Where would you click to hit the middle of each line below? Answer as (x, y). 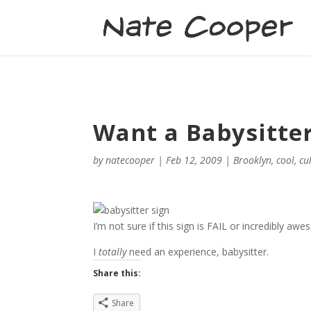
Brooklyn (253, 160)
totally (113, 252)
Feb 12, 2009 (194, 160)
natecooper (131, 160)
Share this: (117, 273)
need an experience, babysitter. (198, 252)
